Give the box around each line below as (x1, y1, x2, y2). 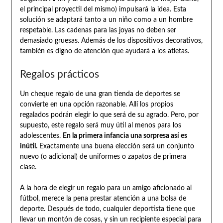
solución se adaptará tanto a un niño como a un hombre (19, 16, 193, 24)
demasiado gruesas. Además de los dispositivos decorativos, (19, 37, 203, 45)
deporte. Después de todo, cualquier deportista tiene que (19, 206, 195, 213)
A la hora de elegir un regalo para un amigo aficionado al (19, 185, 192, 192)
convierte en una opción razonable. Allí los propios (19, 101, 173, 109)
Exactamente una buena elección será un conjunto (37, 143, 194, 150)
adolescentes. (19, 132, 63, 140)
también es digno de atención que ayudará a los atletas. (19, 48, 189, 55)
